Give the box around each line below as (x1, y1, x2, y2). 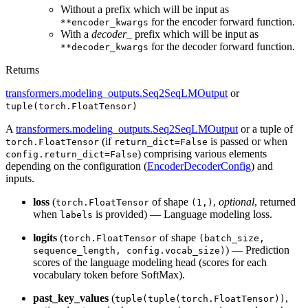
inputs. (5, 172, 34, 184)
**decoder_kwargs (60, 41, 148, 52)
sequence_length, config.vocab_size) (33, 245, 225, 256)
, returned (254, 195, 296, 208)
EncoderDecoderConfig (147, 159, 251, 172)
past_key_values (33, 291, 109, 304)
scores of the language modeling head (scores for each (33, 256, 267, 268)
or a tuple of (238, 122, 293, 135)
